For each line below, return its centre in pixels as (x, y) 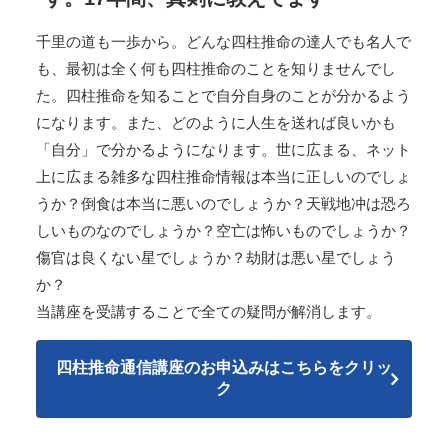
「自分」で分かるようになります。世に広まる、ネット (223, 150)
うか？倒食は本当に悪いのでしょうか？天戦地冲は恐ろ (223, 204)
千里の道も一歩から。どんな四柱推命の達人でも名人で (223, 42)
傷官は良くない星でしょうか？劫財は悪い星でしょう (216, 258)
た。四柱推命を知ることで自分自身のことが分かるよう (223, 96)
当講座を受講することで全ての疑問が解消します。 (208, 312)
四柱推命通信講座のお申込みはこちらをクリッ (224, 368)
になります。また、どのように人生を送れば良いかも (216, 123)
